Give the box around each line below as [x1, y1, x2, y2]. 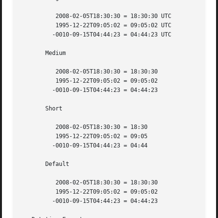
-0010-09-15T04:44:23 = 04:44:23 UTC [21, 31, 49, 38]
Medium [21, 50, 66, 57]
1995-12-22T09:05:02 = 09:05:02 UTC [21, 22, 49, 29]
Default [21, 161, 70, 168]
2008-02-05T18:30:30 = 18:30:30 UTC [21, 13, 49, 20]
